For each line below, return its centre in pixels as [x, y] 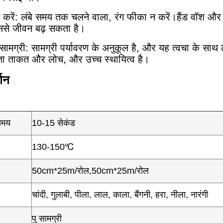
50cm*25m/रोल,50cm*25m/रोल [90, 171]
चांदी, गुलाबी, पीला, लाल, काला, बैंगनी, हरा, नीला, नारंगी [120, 195]
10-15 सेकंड [54, 123]
